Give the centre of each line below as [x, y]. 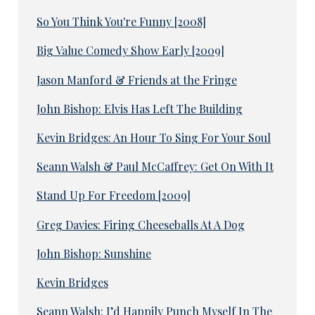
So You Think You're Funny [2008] [121, 22]
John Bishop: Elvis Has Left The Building [139, 108]
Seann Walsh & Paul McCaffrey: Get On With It [155, 167]
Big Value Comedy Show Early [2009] [130, 51]
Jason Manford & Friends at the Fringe [136, 79]
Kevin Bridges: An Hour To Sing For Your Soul [153, 137]
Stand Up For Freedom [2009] [113, 195]
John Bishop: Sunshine [94, 253]
